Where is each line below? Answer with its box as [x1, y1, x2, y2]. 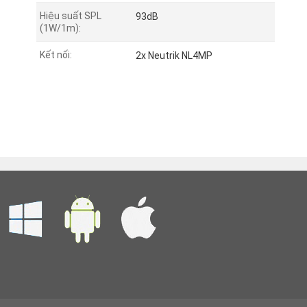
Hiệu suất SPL [39, 10, 101, 22]
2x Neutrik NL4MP [135, 50, 212, 62]
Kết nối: [39, 49, 72, 61]
